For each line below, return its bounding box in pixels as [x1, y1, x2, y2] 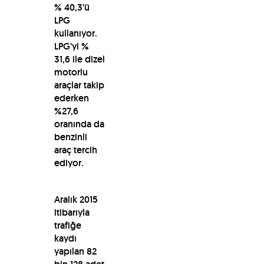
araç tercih [54, 143, 97, 156]
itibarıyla [54, 206, 90, 219]
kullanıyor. [54, 27, 97, 39]
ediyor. [54, 156, 86, 169]
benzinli [54, 130, 87, 143]
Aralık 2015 [54, 193, 98, 206]
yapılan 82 [54, 245, 97, 258]
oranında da [54, 117, 104, 130]
